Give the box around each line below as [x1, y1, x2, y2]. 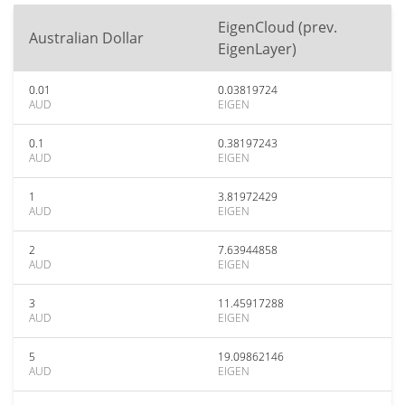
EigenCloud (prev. [218, 17, 337, 37]
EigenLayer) [218, 39, 297, 59]
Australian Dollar [29, 28, 144, 48]
